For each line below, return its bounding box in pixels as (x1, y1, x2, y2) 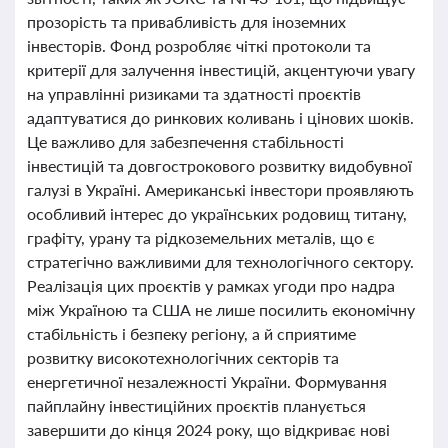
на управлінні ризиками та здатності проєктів (27, 84, 361, 103)
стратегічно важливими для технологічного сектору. (27, 252, 414, 271)
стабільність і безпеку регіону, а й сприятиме (27, 324, 356, 343)
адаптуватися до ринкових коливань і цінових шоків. (27, 108, 414, 127)
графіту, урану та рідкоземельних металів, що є (27, 228, 375, 247)
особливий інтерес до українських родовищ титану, (27, 204, 407, 223)
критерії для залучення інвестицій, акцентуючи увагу (27, 60, 416, 79)
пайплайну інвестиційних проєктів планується (27, 396, 366, 415)
